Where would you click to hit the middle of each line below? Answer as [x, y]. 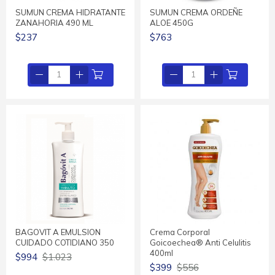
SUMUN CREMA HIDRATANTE [70, 12]
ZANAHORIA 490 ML [54, 22]
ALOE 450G [172, 22]
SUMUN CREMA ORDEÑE [196, 12]
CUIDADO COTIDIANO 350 [65, 242]
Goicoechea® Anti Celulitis [200, 242]
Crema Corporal [180, 232]
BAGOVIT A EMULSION [58, 232]
